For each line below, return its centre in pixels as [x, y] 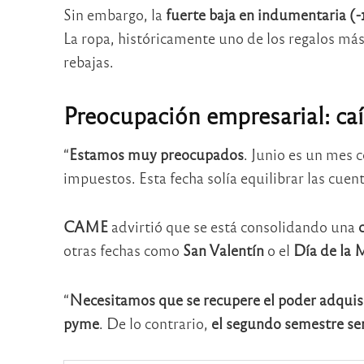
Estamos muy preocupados [156, 154]
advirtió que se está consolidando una [233, 227]
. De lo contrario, [155, 323]
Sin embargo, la [113, 15]
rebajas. [88, 62]
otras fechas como [123, 250]
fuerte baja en [208, 15]
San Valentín [223, 250]
